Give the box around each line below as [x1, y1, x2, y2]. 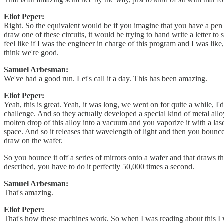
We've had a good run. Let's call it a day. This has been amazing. [4, 74, 207, 83]
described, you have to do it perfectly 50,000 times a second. [4, 162, 194, 171]
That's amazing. [4, 188, 53, 197]
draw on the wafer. [4, 136, 63, 145]
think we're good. [4, 48, 59, 57]
